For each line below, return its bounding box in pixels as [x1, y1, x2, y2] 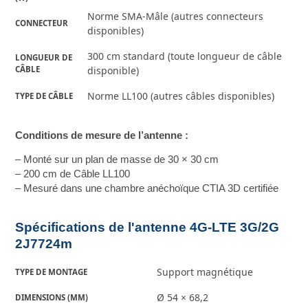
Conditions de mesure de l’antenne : [15, 129, 192, 141]
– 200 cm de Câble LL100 [15, 168, 131, 179]
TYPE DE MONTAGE [15, 267, 88, 278]
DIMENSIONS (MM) [15, 292, 89, 303]
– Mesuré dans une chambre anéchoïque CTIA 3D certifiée [15, 182, 279, 194]
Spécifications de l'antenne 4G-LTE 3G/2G [15, 220, 280, 235]
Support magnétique [157, 265, 254, 279]
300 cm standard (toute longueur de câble [87, 49, 283, 63]
